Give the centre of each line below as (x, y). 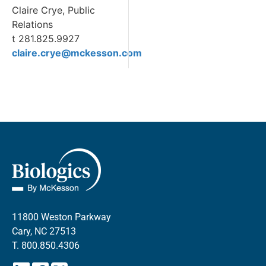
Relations (32, 24)
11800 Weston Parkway (61, 217)
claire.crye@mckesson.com (77, 53)
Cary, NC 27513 (44, 231)
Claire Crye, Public (53, 10)
